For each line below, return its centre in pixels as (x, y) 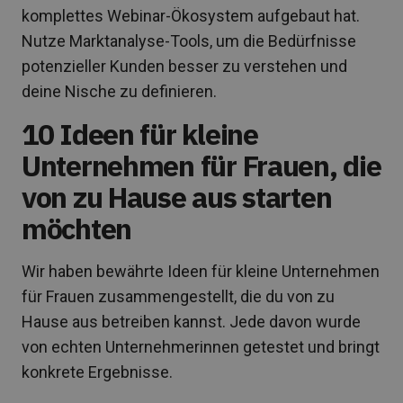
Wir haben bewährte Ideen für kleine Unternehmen (201, 271)
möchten (77, 228)
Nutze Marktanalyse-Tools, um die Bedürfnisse (189, 40)
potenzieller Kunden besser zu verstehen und (184, 66)
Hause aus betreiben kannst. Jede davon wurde (191, 321)
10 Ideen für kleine (140, 134)
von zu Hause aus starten (177, 197)
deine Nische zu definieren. (119, 91)
